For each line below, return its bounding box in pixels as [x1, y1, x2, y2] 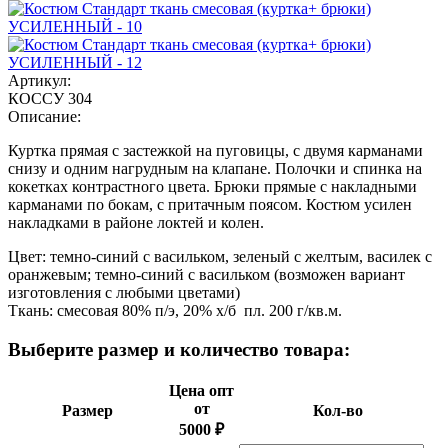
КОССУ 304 [8, 89, 92, 107]
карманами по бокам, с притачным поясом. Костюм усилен [8, 195, 412, 213]
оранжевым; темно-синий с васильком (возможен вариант [8, 265, 405, 283]
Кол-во [313, 402, 363, 420]
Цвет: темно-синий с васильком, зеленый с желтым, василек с [8, 247, 432, 265]
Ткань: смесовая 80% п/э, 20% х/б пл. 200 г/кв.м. [8, 301, 342, 319]
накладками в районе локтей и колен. [8, 213, 264, 231]
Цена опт [169, 382, 234, 400]
